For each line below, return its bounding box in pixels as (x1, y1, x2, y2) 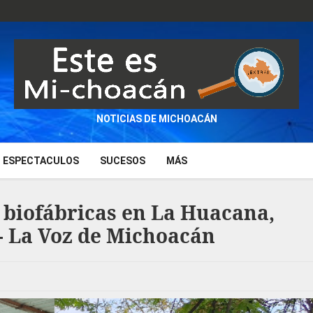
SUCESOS (100, 155, 145, 166)
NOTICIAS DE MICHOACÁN (96, 113, 217, 124)
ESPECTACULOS (3, 155, 79, 166)
